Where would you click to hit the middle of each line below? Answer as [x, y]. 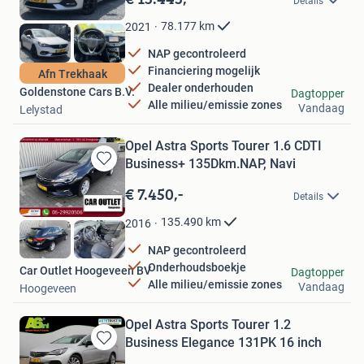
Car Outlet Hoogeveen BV [85, 271]
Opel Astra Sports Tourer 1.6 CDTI [223, 145]
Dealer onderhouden [201, 88]
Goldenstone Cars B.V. [77, 91]
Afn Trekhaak [72, 74]
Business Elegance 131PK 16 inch [223, 343]
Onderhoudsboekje [197, 267]
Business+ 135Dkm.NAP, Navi [210, 163]
